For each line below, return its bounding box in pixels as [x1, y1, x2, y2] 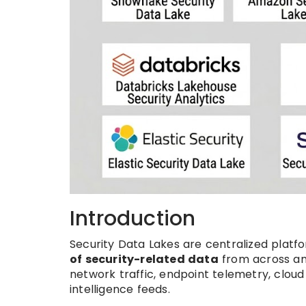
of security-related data [70, 251, 219, 268]
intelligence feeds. [70, 281, 170, 298]
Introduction [70, 204, 196, 234]
